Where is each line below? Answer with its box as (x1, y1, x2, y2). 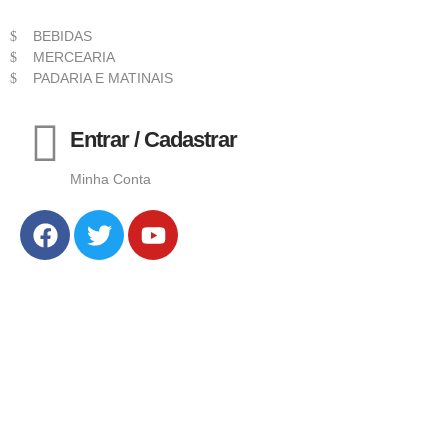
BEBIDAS (32, 28, 92, 45)
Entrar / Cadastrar (70, 127, 237, 153)
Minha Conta (70, 171, 151, 188)
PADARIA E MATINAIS (32, 70, 173, 87)
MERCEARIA (32, 49, 115, 66)
